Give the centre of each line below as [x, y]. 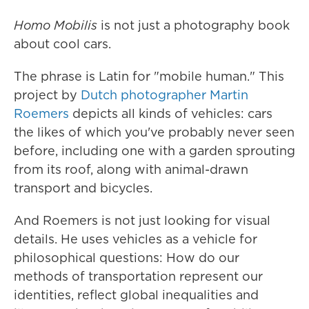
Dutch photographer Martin [165, 95]
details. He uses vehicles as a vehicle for [136, 239]
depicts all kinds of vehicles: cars [171, 113]
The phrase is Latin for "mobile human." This [149, 76]
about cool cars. [62, 44]
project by [47, 95]
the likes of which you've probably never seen [154, 132]
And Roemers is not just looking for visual [142, 220]
